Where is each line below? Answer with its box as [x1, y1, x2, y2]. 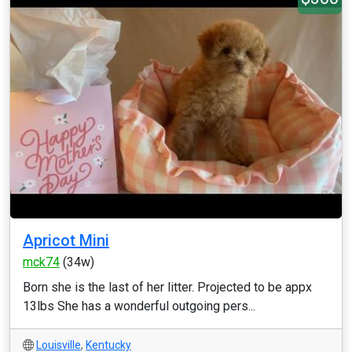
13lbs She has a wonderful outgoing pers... [23, 299, 255, 313]
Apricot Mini [23, 231, 109, 250]
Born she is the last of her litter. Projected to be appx [23, 280, 312, 295]
